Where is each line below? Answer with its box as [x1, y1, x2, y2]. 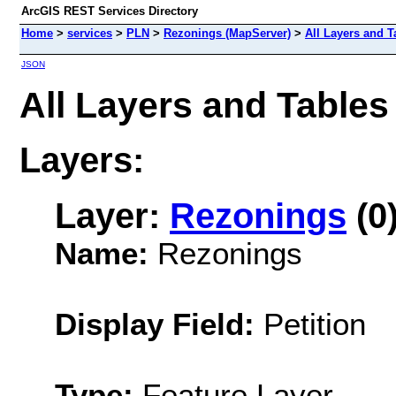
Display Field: [55, 306, 255, 341]
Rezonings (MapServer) [164, 27, 291, 40]
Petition [255, 306, 366, 341]
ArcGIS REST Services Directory [21, 4, 198, 18]
